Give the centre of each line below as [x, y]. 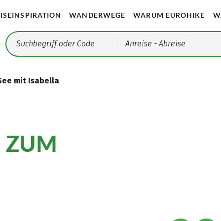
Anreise [139, 44]
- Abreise [169, 44]
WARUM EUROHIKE [169, 15]
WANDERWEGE [97, 15]
